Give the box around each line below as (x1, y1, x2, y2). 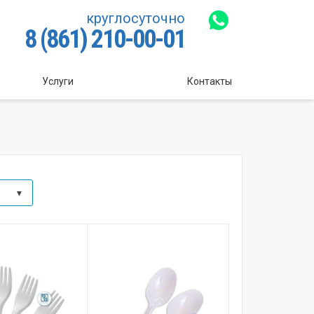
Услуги (42, 75, 74, 87)
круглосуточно (86, 10, 185, 27)
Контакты (187, 75, 232, 87)
